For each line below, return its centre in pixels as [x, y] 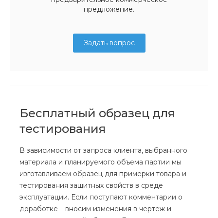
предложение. [109, 9]
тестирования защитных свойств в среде [91, 185]
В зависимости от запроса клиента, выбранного [103, 150]
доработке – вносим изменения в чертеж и [95, 209]
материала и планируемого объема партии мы [100, 162]
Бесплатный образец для [97, 113]
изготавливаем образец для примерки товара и [103, 173]
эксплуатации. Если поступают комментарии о [101, 197]
